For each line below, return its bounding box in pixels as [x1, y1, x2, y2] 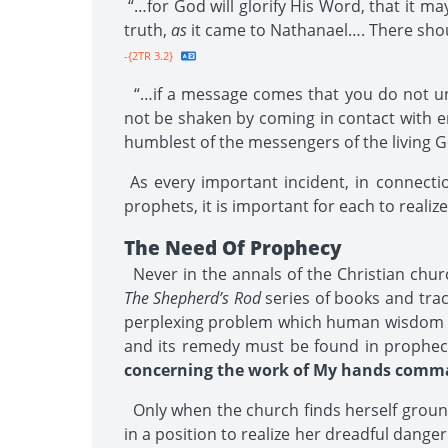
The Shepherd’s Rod [123, 287, 261, 309]
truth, [123, 19, 171, 41]
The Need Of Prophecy [123, 235, 342, 260]
